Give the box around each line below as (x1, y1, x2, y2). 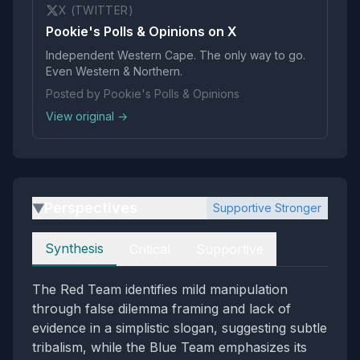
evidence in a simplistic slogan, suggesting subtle (32, 320, 327, 336)
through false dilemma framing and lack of (32, 301, 291, 317)
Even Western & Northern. (46, 64, 182, 78)
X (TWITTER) (59, 3, 133, 17)
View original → (46, 109, 128, 123)
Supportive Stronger (213, 201, 321, 215)
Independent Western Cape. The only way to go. (46, 48, 305, 62)
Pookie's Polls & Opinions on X (46, 23, 237, 39)
